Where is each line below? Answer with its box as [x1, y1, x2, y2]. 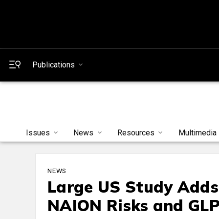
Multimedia [178, 128, 217, 138]
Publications [32, 60, 75, 69]
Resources [117, 128, 155, 138]
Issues [25, 128, 50, 138]
